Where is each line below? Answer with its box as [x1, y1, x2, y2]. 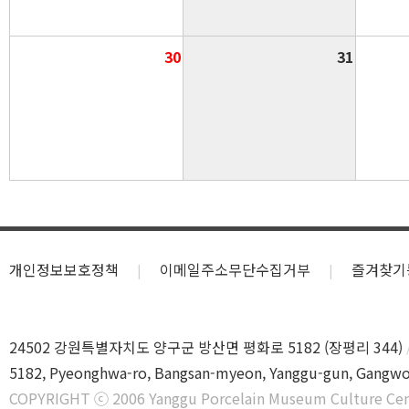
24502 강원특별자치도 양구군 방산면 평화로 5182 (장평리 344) [9, 335, 403, 358]
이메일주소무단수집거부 [160, 257, 310, 280]
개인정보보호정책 [9, 257, 119, 280]
